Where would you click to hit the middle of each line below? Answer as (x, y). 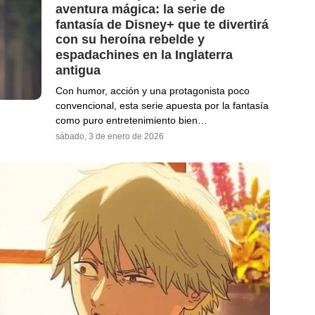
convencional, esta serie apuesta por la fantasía (162, 105)
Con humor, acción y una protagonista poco (153, 90)
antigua (78, 70)
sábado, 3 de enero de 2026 (110, 136)
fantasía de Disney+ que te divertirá (162, 24)
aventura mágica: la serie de (140, 9)
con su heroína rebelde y (130, 40)
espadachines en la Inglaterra (144, 54)
